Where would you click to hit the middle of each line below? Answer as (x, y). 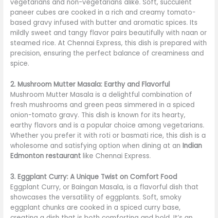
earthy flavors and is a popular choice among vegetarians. (108, 125)
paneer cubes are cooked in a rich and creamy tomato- (103, 13)
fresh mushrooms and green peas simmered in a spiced (103, 105)
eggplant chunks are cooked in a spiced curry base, (96, 207)
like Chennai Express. (117, 156)
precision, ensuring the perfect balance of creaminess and (107, 54)
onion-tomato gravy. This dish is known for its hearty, (98, 115)
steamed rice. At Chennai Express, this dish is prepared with (109, 43)
